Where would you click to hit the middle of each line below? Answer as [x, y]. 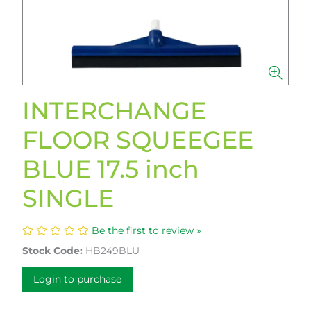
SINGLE [68, 198]
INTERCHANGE [114, 111]
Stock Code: [52, 251]
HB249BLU [112, 251]
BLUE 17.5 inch [111, 169]
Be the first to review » [146, 230]
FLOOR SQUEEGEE [138, 140]
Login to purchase [77, 279]
